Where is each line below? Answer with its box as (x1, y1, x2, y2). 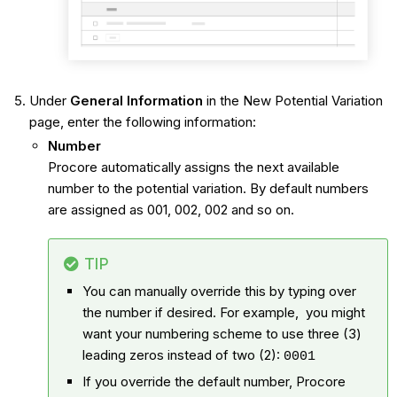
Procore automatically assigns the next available (47, 159, 339, 176)
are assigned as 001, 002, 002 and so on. (47, 201, 294, 219)
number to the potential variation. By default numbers (47, 180, 369, 198)
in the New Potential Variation (202, 91, 383, 109)
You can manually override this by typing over (82, 283, 356, 300)
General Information (69, 91, 203, 109)
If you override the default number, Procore (82, 373, 346, 391)
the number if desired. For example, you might (82, 304, 365, 322)
